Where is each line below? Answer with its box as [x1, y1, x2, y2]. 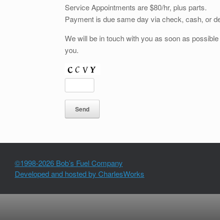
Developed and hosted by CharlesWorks [15, 168, 144, 179]
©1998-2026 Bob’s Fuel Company [15, 158, 123, 168]
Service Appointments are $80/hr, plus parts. [65, 2, 207, 12]
